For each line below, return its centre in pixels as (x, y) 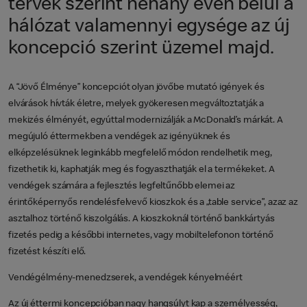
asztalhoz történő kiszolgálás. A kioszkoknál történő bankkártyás (142, 219)
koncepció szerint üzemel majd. (142, 49)
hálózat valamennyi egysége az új (149, 27)
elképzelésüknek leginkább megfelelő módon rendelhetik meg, (140, 153)
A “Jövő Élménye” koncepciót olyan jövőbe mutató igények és (136, 87)
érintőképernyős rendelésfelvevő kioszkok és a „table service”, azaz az (153, 202)
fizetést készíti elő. (47, 252)
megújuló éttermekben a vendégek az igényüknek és (119, 137)
